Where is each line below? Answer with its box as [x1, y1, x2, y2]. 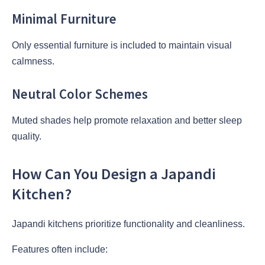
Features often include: [12, 244, 108, 254]
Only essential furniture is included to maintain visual [12, 40, 232, 50]
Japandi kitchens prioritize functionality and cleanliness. [12, 218, 245, 229]
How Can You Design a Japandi [12, 164, 216, 184]
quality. [12, 131, 41, 142]
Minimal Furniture [12, 10, 117, 27]
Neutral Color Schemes [12, 86, 148, 103]
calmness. [12, 56, 54, 66]
